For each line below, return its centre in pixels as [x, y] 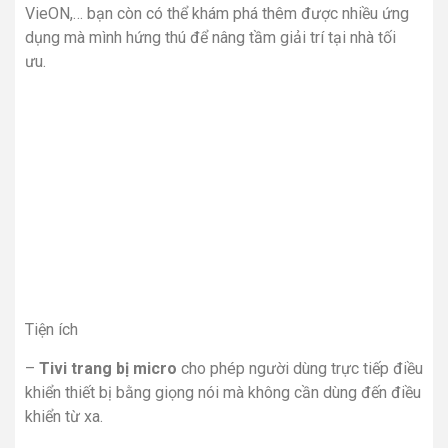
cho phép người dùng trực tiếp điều [302, 368]
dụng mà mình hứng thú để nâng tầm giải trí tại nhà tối [210, 38]
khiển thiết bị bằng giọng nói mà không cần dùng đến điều [223, 392]
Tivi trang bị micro [110, 368]
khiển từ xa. [64, 416]
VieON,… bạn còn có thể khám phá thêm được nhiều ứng [217, 14]
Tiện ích [51, 330]
